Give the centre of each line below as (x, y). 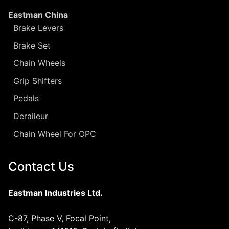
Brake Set (32, 45)
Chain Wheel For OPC (55, 134)
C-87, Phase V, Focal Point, (60, 218)
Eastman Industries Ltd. (55, 192)
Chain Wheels (39, 63)
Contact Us (41, 166)
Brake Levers (38, 28)
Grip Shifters (38, 81)
